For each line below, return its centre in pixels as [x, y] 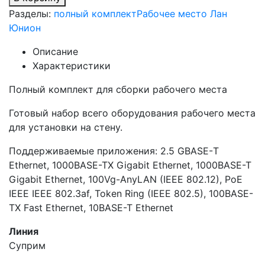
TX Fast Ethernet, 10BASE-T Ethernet [91, 208]
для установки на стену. [66, 127]
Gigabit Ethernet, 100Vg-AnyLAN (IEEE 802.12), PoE [126, 179]
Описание [55, 51]
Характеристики [72, 66]
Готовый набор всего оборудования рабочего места [132, 113]
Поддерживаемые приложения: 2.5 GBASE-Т [114, 151]
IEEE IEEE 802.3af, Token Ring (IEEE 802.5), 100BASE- [131, 193]
